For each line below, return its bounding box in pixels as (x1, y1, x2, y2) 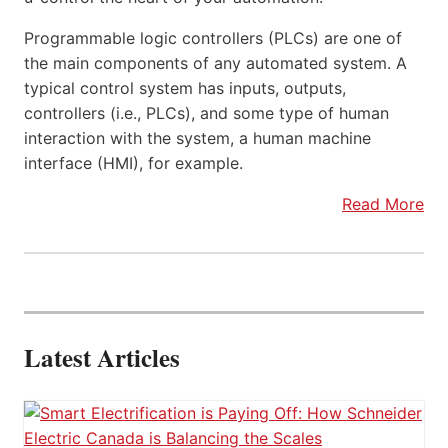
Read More (342, 194, 424, 215)
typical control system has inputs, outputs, (24, 78, 346, 99)
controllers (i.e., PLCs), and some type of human (24, 103, 389, 124)
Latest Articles (24, 339, 180, 377)
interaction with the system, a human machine (24, 128, 371, 149)
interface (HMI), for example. (24, 153, 243, 174)
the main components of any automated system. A (24, 53, 407, 74)
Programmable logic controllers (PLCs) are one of (24, 28, 402, 49)
